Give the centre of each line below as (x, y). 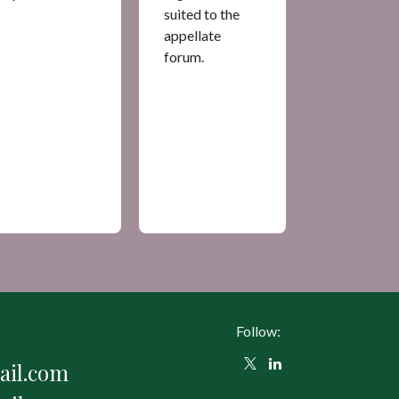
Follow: (258, 331)
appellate (192, 35)
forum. (184, 56)
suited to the (202, 13)
